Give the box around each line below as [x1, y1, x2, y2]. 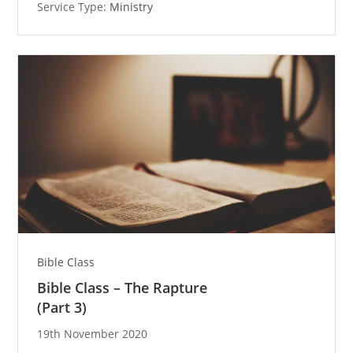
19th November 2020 [37, 326, 148, 342]
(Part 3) [37, 298, 87, 318]
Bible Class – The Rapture [37, 278, 208, 298]
